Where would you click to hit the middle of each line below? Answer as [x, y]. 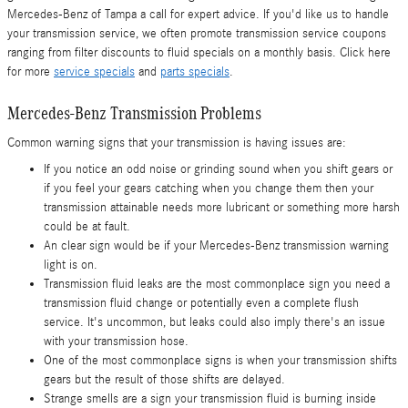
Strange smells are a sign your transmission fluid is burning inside [210, 399]
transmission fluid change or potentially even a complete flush [201, 303]
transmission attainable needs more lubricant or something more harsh [222, 208]
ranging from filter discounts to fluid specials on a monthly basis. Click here [199, 52]
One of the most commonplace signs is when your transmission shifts [220, 361]
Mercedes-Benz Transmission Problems [134, 112]
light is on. [71, 265]
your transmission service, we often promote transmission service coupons [197, 33]
